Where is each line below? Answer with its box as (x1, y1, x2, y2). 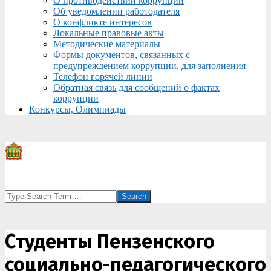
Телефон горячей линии (53, 71, 152, 82)
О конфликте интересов (53, 17, 152, 27)
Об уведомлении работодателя (53, 6, 180, 16)
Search (4, 189, 30, 200)
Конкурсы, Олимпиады (29, 104, 126, 114)
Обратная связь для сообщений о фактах (53, 82, 220, 93)
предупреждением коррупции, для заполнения (53, 60, 246, 71)
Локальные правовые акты (53, 28, 164, 38)
